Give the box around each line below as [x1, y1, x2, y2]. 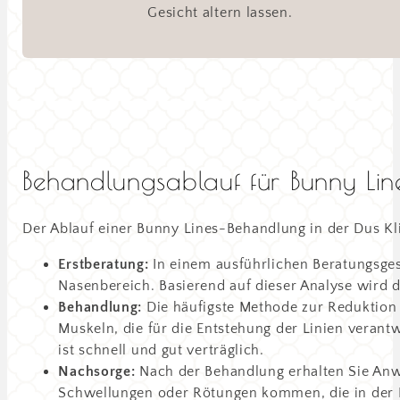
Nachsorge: [58, 363, 136, 380]
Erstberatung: [58, 256, 149, 273]
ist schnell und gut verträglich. [58, 342, 264, 359]
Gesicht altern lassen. [147, 4, 293, 21]
